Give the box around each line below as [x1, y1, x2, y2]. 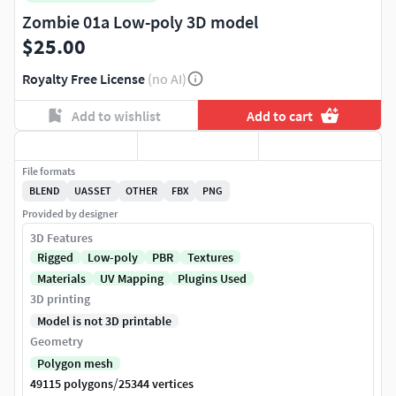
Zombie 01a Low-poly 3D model [22, 11, 258, 34]
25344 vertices [118, 376, 194, 392]
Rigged [37, 249, 73, 266]
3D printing [30, 291, 90, 308]
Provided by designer [22, 207, 118, 221]
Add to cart [247, 106, 314, 125]
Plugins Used [178, 270, 247, 287]
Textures [187, 249, 233, 266]
